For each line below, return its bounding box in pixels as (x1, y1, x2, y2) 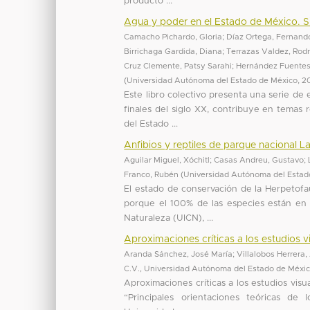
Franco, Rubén (124, 170, 179, 179)
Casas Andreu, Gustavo (214, 156, 304, 164)
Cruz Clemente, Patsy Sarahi (124, 62, 232, 70)
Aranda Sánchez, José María (124, 250, 233, 258)
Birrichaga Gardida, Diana (124, 47, 223, 55)
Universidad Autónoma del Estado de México (127, 76, 298, 84)
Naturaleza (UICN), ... (124, 213, 214, 223)
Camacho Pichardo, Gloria (124, 33, 223, 41)
